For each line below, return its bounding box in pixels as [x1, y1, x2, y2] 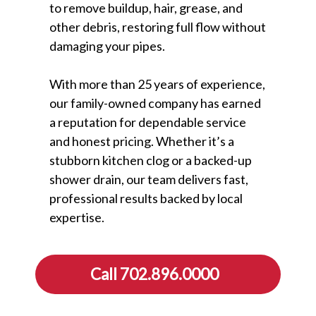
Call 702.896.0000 [90, 265, 219, 284]
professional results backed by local [49, 190, 243, 207]
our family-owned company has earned [49, 95, 261, 111]
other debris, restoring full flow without [49, 19, 266, 35]
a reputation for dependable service [49, 114, 246, 130]
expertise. [49, 209, 104, 226]
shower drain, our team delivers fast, [49, 171, 248, 188]
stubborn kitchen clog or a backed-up [49, 152, 252, 169]
